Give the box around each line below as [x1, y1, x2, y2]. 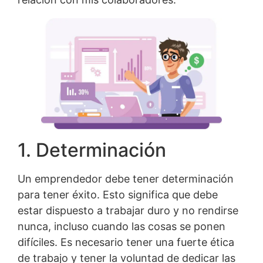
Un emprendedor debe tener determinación [18, 173, 234, 186]
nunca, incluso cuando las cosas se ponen [18, 220, 225, 233]
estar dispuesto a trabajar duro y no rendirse [18, 204, 238, 217]
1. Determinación [18, 139, 166, 162]
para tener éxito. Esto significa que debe [18, 188, 218, 201]
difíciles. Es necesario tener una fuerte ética [18, 236, 234, 249]
